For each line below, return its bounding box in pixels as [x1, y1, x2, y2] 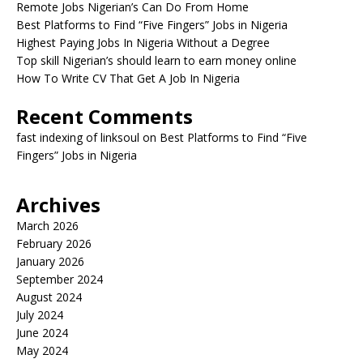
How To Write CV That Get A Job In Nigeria [16, 70, 240, 86]
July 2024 [16, 307, 63, 322]
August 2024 [16, 289, 82, 305]
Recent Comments [16, 103, 193, 130]
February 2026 [16, 236, 92, 251]
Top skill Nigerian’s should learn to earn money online [16, 53, 297, 68]
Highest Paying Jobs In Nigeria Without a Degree [16, 35, 270, 50]
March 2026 [16, 218, 79, 233]
